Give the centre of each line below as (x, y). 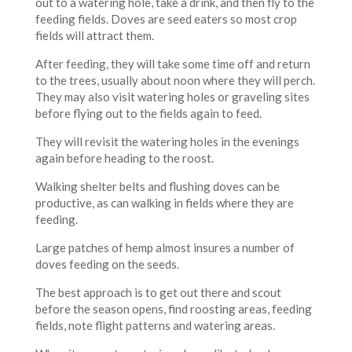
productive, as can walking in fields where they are (164, 202)
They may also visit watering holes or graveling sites (172, 96)
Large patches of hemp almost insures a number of (165, 247)
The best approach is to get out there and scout (158, 292)
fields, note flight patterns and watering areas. (155, 325)
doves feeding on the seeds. (107, 264)
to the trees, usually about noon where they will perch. (175, 80)
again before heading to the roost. (124, 158)
